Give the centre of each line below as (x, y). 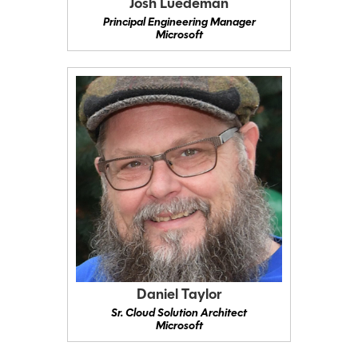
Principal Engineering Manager (179, 23)
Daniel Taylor (179, 296)
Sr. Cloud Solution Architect (179, 314)
